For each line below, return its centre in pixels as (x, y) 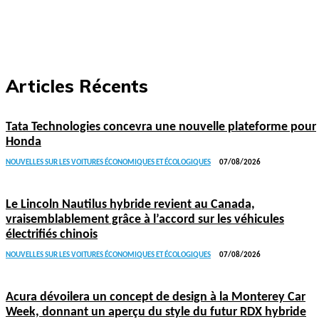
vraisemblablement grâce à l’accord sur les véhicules (145, 219)
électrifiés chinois (52, 234)
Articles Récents (77, 85)
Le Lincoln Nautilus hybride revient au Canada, (130, 204)
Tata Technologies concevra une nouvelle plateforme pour (161, 127)
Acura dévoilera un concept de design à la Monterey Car (156, 297)
